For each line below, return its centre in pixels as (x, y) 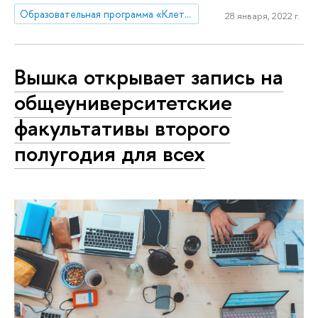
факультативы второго (122, 128)
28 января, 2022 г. (262, 16)
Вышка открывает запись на (149, 77)
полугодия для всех (110, 154)
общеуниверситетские (123, 103)
